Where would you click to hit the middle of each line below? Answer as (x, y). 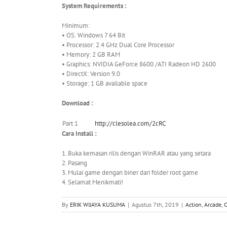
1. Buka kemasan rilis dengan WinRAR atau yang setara (136, 154)
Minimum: (76, 26)
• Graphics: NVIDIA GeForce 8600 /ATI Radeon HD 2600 (139, 64)
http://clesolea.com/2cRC (130, 124)
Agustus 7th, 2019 (155, 205)
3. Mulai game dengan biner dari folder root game (130, 173)
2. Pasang (74, 163)
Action (194, 205)
